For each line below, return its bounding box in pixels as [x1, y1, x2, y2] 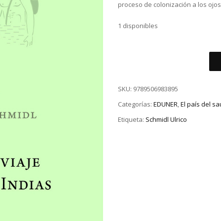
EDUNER [153, 100, 178, 109]
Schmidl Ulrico [146, 114, 187, 124]
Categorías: [118, 100, 153, 109]
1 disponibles [118, 21, 158, 31]
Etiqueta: [118, 114, 146, 124]
